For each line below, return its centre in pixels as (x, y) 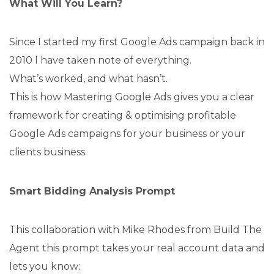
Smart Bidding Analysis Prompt (92, 191)
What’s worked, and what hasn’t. (88, 79)
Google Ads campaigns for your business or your (127, 134)
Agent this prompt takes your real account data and (137, 248)
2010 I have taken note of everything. (100, 61)
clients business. (48, 152)
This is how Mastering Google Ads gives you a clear (132, 97)
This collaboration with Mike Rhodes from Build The (135, 230)
